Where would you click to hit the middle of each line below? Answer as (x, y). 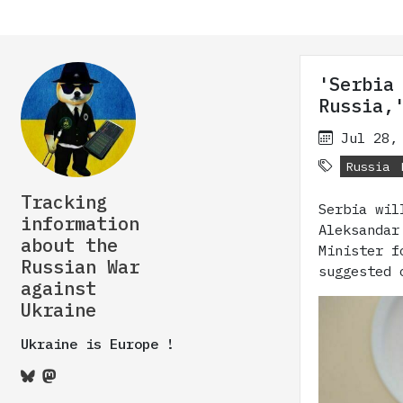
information (80, 224)
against (58, 288)
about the (69, 245)
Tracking (64, 202)
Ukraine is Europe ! (98, 344)
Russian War (80, 267)
